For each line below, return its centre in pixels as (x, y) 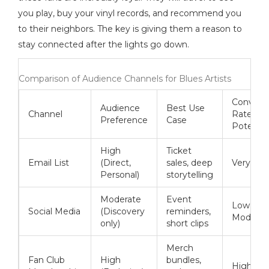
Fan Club (47, 260)
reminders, (189, 212)
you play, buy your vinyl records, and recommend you (130, 14)
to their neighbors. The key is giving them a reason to (130, 29)
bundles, (184, 260)
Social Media (54, 212)
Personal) (120, 175)
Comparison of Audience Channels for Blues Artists (125, 79)
